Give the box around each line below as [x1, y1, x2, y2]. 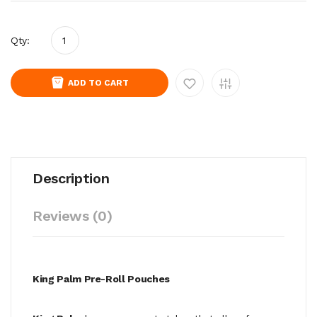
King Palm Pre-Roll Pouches [33, 272, 170, 284]
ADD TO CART [68, 77, 129, 88]
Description [33, 169, 110, 187]
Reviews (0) [33, 207, 113, 224]
